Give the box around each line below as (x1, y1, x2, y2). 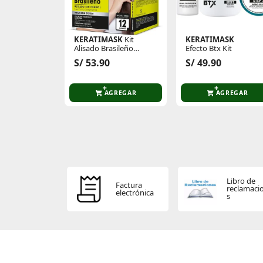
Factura (116, 179, 143, 190)
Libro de (226, 176, 255, 187)
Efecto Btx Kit (185, 43, 232, 53)
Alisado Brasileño (73, 43, 133, 53)
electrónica (116, 187, 154, 198)
